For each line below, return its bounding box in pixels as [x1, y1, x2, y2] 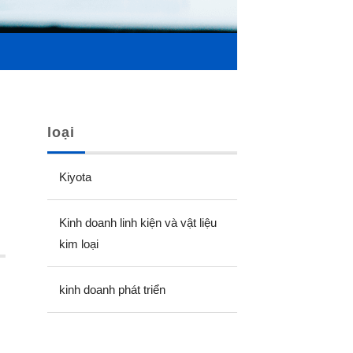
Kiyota [58, 170, 91, 184]
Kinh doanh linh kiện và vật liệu [58, 216, 217, 230]
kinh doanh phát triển [58, 283, 165, 297]
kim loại [58, 237, 98, 251]
